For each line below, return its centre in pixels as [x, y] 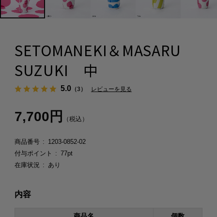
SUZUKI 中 [56, 70]
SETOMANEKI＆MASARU [98, 50]
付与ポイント [33, 154]
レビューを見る [111, 89]
